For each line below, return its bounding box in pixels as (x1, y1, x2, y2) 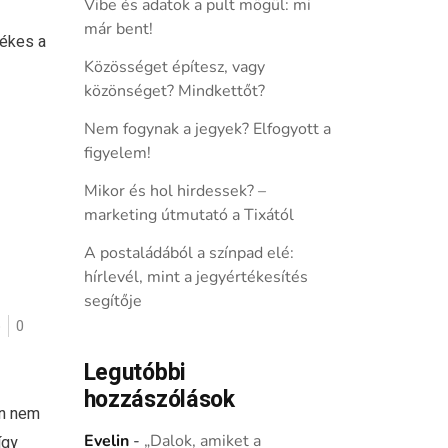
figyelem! (83, 142, 151, 164)
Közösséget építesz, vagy (83, 56, 265, 78)
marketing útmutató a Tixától (83, 204, 294, 226)
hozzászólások (83, 383, 235, 417)
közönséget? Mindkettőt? (83, 80, 265, 102)
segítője (83, 290, 142, 312)
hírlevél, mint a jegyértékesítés (83, 266, 308, 288)
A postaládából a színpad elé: (83, 242, 294, 264)
